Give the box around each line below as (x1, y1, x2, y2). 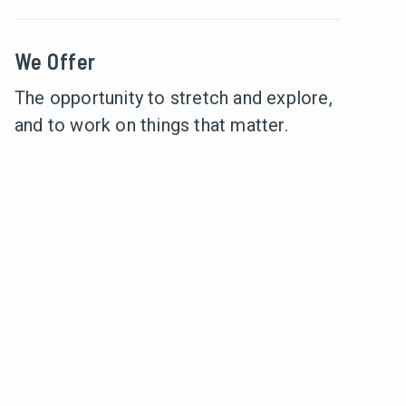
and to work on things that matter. (14, 114, 288, 136)
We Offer (14, 48, 96, 74)
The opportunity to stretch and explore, (14, 87, 333, 109)
